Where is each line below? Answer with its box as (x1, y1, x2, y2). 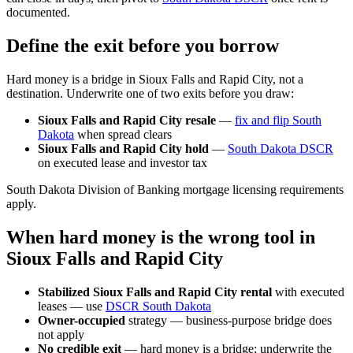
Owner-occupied (38, 313, 125, 327)
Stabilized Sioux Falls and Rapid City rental (38, 284, 272, 299)
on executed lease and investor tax (38, 155, 207, 169)
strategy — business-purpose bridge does (125, 313, 332, 327)
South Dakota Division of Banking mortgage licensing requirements (6, 182, 344, 196)
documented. (6, 6, 70, 20)
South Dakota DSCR (228, 141, 333, 155)
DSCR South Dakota (106, 299, 211, 313)
